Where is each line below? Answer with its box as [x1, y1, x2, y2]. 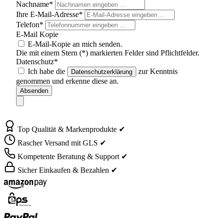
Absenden [20, 87, 48, 94]
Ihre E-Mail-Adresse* [16, 10, 85, 18]
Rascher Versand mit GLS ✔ [18, 138, 106, 147]
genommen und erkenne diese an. [16, 76, 119, 85]
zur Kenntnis [136, 67, 178, 75]
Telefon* [16, 20, 45, 29]
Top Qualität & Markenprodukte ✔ [18, 125, 125, 133]
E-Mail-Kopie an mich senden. [28, 39, 122, 48]
